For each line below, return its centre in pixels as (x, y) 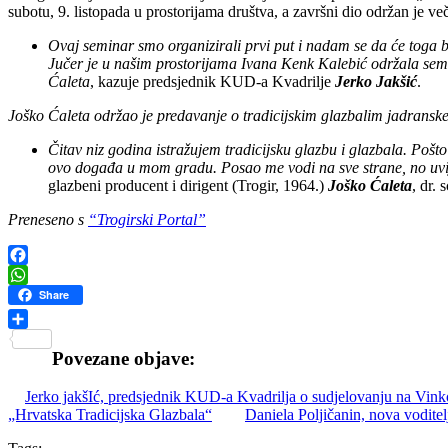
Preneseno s (48, 219)
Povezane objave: (123, 358)
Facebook (39, 274)
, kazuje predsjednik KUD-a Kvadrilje (212, 81)
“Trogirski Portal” (147, 219)
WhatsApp (42, 294)
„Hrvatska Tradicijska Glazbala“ (110, 415)
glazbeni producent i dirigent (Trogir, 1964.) (188, 185)
